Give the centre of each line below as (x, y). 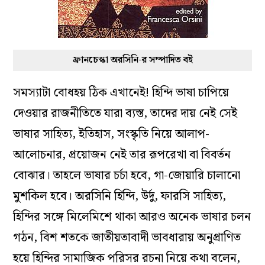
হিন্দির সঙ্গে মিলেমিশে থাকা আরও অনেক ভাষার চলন (132, 217)
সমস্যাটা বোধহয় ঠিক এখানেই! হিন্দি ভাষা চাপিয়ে (121, 93)
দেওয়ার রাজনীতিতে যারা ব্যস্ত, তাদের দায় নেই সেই (125, 113)
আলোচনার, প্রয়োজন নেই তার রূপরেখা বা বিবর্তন (122, 155)
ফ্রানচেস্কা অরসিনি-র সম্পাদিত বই (132, 60)
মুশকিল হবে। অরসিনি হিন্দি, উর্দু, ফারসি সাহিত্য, (120, 196)
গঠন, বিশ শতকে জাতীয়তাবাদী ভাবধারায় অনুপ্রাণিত (127, 237)
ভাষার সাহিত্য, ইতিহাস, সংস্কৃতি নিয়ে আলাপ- (112, 134)
